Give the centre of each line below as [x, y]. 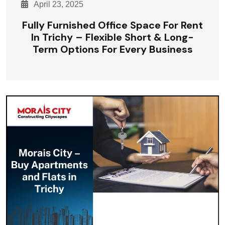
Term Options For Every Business [113, 49]
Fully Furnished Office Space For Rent [113, 25]
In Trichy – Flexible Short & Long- [113, 37]
